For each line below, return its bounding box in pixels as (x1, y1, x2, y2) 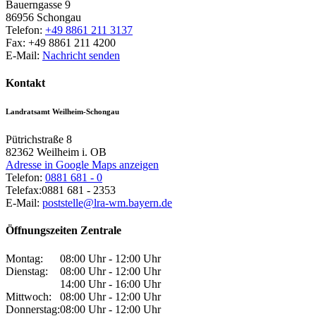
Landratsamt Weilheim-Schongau (6, 107, 119, 116)
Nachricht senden (42, 49, 120, 61)
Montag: (6, 252, 43, 265)
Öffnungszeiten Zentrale (6, 224, 121, 237)
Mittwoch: (6, 290, 51, 303)
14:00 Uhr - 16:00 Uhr (60, 277, 161, 290)
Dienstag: (6, 265, 48, 277)
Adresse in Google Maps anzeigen (6, 159, 159, 171)
